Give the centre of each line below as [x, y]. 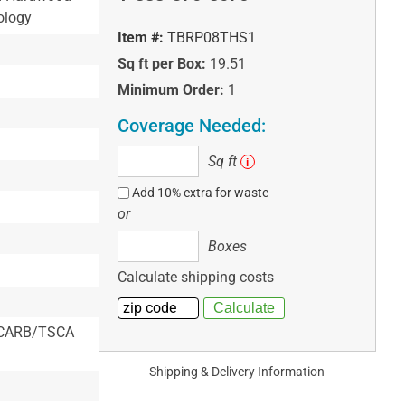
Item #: [140, 38]
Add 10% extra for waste [201, 193]
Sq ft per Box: [161, 64]
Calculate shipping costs [195, 278]
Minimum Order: [170, 90]
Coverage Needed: [191, 126]
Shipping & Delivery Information [237, 372]
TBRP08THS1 [211, 38]
